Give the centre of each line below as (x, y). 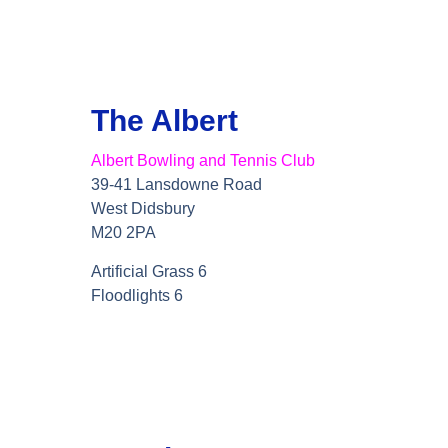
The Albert (165, 120)
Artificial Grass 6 (149, 271)
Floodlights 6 (137, 295)
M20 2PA (124, 233)
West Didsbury (143, 209)
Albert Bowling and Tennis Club (203, 161)
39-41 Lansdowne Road (177, 185)
